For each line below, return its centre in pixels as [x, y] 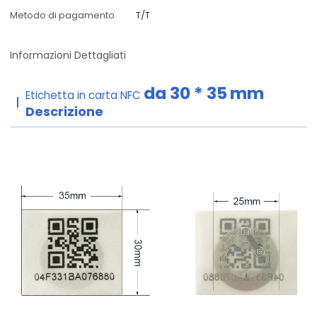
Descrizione [64, 111]
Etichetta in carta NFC [84, 95]
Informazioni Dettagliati [68, 55]
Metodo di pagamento [63, 16]
